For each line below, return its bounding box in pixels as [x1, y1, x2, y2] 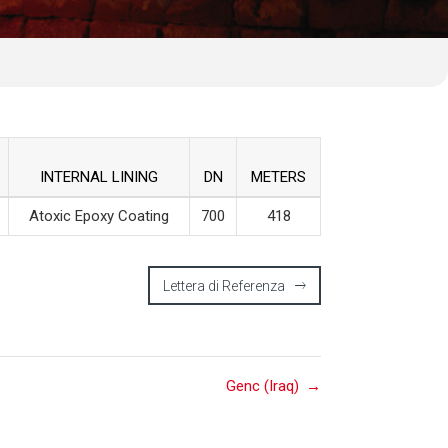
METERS [251, 168, 306, 187]
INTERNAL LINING [40, 168, 158, 187]
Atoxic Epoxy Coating [29, 207, 169, 226]
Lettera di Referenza [163, 278, 285, 295]
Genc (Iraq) [226, 377, 299, 396]
